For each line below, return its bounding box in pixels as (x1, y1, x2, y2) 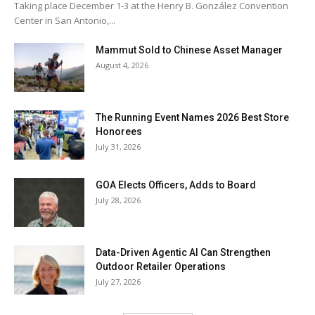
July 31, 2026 (96, 141, 141, 153)
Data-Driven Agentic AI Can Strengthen (96, 247, 271, 259)
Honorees (96, 126, 142, 138)
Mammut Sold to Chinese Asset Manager (96, 44, 283, 56)
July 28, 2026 (96, 195, 141, 206)
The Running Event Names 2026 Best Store (96, 112, 289, 124)
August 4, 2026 (96, 60, 148, 71)
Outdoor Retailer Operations (96, 261, 226, 273)
